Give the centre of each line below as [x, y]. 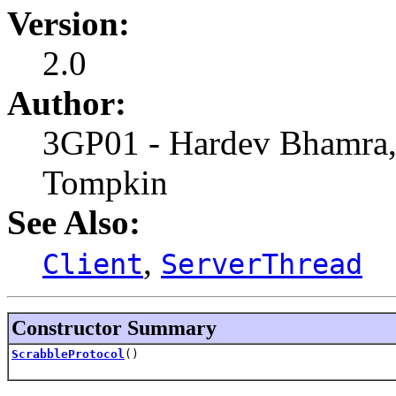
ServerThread [262, 264]
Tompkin [105, 182]
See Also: [74, 222]
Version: [69, 23]
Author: [67, 103]
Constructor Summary [114, 327]
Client [93, 264]
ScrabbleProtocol [68, 354]
